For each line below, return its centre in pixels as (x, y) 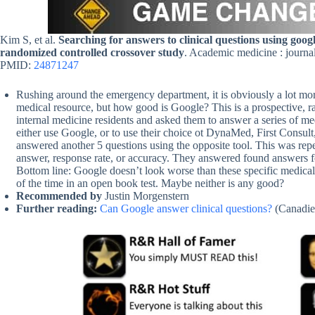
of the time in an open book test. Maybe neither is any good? (150, 184)
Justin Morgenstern (147, 196)
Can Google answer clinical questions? (186, 209)
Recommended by (60, 196)
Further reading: (57, 209)
